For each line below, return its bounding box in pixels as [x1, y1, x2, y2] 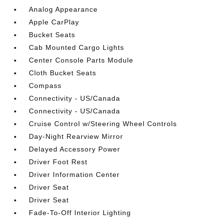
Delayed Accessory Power [29, 145, 121, 153]
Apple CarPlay [29, 18, 80, 26]
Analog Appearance [29, 5, 98, 13]
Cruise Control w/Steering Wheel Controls [29, 120, 177, 128]
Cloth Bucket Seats [29, 69, 97, 77]
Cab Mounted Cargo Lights [29, 44, 125, 51]
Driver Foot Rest [29, 158, 88, 166]
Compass [29, 82, 62, 89]
